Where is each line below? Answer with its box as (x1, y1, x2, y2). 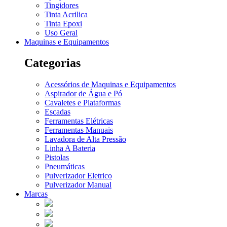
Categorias (24, 56, 81, 70)
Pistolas (45, 153, 69, 162)
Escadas (45, 107, 70, 117)
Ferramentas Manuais (45, 126, 113, 135)
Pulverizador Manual (45, 180, 111, 190)
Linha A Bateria (45, 144, 95, 153)
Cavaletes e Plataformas (45, 98, 121, 107)
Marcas (24, 190, 48, 199)
